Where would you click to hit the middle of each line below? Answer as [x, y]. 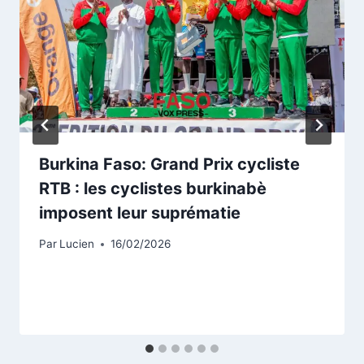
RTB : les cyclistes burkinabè [153, 188]
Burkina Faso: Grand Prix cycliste [169, 164]
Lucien [77, 244]
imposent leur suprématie [142, 212]
